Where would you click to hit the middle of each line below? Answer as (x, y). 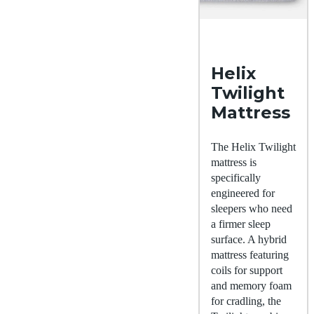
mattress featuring (250, 255)
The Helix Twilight (253, 147)
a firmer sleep (241, 224)
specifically (236, 178)
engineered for (243, 193)
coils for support (247, 271)
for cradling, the (246, 301)
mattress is (234, 163)
